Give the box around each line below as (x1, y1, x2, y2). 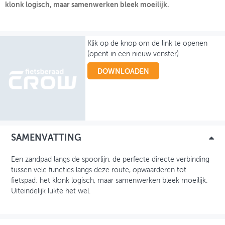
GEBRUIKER (9, 78, 60, 87)
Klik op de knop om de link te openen (87, 40, 208, 47)
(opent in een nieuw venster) (87, 50, 179, 58)
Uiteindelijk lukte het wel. (11, 187, 90, 195)
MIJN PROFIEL (9, 57, 71, 66)
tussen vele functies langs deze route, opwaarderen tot (11, 166, 186, 174)
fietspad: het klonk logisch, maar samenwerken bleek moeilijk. (11, 177, 207, 184)
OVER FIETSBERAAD (9, 15, 94, 24)
